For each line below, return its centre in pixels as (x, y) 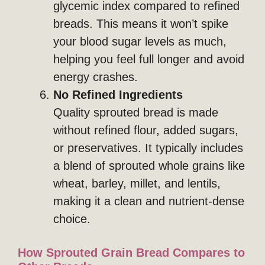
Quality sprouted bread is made (136, 113)
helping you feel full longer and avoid (149, 59)
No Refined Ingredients (118, 95)
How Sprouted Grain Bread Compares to (131, 253)
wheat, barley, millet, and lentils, (137, 184)
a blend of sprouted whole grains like (149, 166)
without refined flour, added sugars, (146, 130)
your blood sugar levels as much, (140, 42)
